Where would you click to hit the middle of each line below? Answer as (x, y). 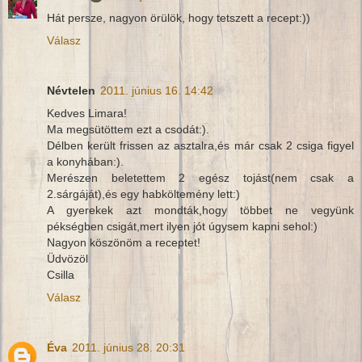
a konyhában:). (85, 162)
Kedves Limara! (87, 114)
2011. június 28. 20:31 (128, 348)
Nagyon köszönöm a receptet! (124, 243)
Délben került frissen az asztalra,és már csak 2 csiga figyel (200, 146)
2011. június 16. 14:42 (157, 91)
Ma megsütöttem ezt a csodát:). (128, 130)
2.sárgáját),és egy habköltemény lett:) (143, 194)
